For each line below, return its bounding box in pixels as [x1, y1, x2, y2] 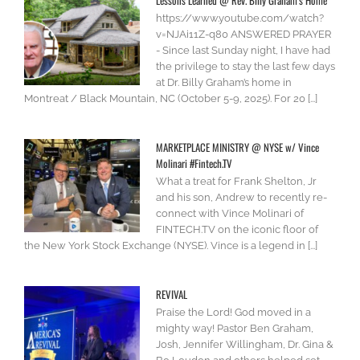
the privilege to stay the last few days [156, 60, 335, 73]
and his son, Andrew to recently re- [156, 191, 327, 204]
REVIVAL [156, 286, 187, 303]
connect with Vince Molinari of [156, 207, 304, 220]
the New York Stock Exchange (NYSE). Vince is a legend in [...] [24, 239, 317, 252]
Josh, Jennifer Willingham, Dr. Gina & [156, 338, 333, 351]
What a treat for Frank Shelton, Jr [156, 175, 317, 188]
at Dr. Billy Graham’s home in [156, 76, 292, 89]
